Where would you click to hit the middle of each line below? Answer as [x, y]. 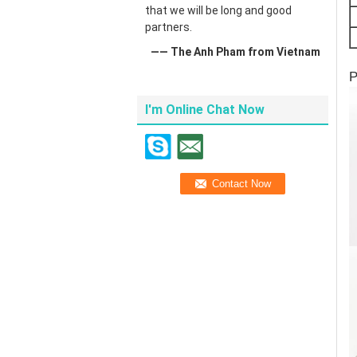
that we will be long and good [218, 10]
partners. [169, 27]
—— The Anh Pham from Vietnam [235, 52]
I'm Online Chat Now [205, 110]
